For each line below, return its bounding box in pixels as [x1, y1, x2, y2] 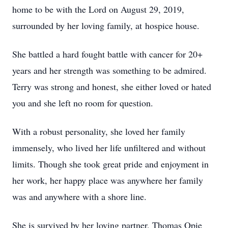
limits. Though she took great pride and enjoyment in [12, 158, 209, 170]
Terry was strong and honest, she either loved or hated [12, 80, 211, 93]
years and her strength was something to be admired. [12, 64, 207, 76]
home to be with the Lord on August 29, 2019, [12, 3, 184, 15]
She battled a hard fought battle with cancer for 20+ [12, 48, 203, 60]
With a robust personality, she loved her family [12, 125, 185, 137]
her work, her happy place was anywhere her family [12, 174, 203, 186]
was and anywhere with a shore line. [12, 190, 147, 203]
